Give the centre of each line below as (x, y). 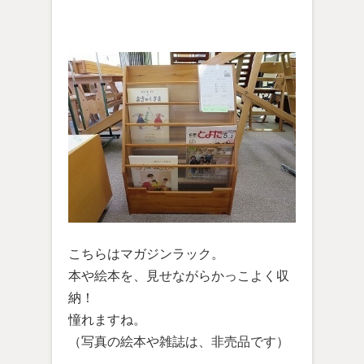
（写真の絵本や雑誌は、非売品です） (179, 342)
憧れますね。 (107, 320)
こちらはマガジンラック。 (146, 254)
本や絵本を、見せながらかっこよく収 (179, 276)
